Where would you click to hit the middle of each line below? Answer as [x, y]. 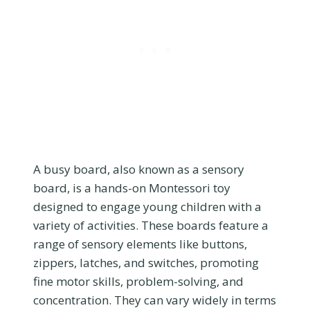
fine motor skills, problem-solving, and [138, 281]
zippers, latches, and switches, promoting [146, 262]
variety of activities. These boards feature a [151, 225]
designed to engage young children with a [147, 206]
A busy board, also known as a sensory [139, 169]
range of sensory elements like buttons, [140, 244]
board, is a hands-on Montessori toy [132, 188]
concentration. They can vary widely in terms [155, 300]
